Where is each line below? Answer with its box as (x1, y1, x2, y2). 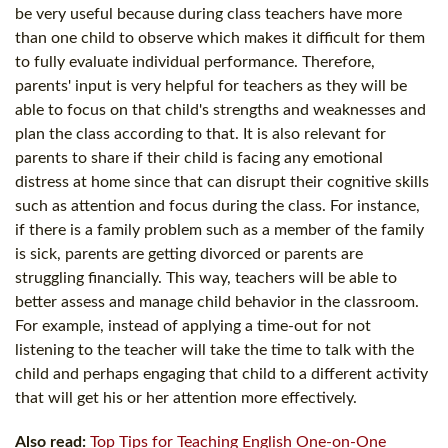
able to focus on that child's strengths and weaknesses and (15, 101, 426, 118)
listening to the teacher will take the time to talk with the (15, 341, 414, 358)
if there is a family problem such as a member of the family (15, 221, 424, 238)
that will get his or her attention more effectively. (15, 389, 357, 406)
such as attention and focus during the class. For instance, (15, 197, 420, 214)
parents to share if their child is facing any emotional (15, 149, 383, 166)
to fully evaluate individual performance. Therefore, (15, 53, 375, 70)
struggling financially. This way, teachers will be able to (15, 269, 397, 286)
